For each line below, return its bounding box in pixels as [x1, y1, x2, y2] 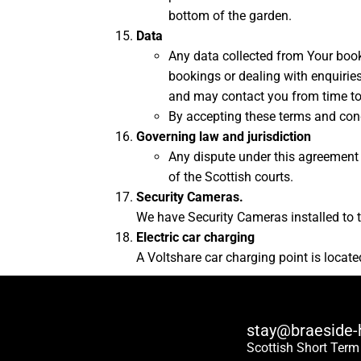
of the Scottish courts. [168, 169, 293, 185]
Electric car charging [136, 230, 255, 246]
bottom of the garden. [168, 8, 292, 24]
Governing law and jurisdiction [136, 129, 311, 145]
